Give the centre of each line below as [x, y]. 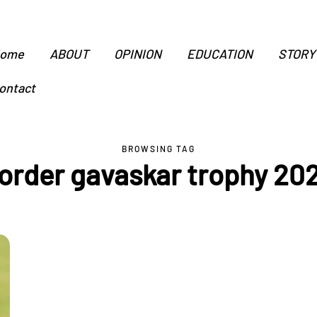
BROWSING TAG [158, 149]
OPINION [138, 54]
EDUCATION [220, 54]
